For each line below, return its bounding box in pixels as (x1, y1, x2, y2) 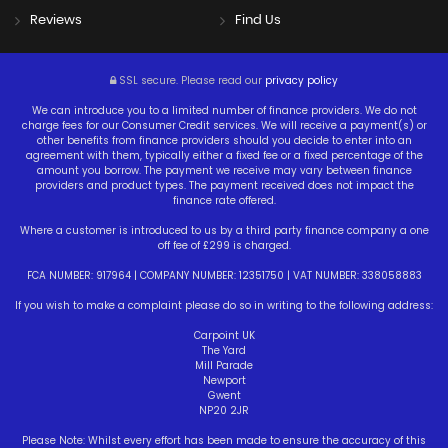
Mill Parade (195, 357, 253, 373)
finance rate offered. (172, 192, 276, 208)
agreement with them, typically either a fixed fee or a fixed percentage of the (25, 147, 423, 163)
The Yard (202, 342, 246, 358)
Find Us (234, 13, 281, 27)
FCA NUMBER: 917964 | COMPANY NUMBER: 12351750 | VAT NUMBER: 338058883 (26, 267, 422, 283)
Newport (202, 372, 246, 388)
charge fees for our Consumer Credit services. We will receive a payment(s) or (21, 117, 427, 133)
